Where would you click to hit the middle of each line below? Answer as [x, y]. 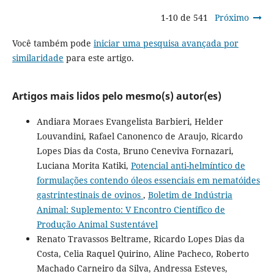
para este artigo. [98, 57]
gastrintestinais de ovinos [90, 194]
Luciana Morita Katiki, [83, 165]
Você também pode [53, 43]
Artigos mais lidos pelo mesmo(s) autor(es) [117, 96]
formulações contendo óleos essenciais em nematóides [148, 180]
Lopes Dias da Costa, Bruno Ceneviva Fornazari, [135, 150]
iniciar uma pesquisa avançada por [166, 43]
